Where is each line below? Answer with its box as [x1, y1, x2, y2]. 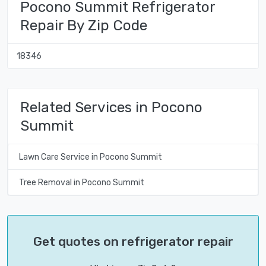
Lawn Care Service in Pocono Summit [18, 151, 162, 162]
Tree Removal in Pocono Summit [18, 177, 144, 188]
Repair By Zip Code [20, 16, 147, 34]
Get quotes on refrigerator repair [33, 234, 233, 249]
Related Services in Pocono [20, 98, 202, 116]
